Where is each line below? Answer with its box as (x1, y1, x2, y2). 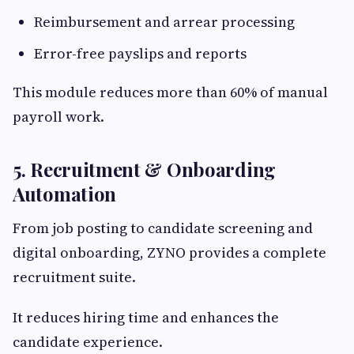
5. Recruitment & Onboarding (13, 156, 276, 182)
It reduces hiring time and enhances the (13, 307, 279, 327)
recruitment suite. (13, 267, 136, 287)
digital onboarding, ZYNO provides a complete (13, 243, 326, 262)
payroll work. (13, 107, 104, 126)
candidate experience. (13, 332, 163, 352)
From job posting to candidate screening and (13, 218, 313, 238)
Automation (13, 181, 116, 206)
